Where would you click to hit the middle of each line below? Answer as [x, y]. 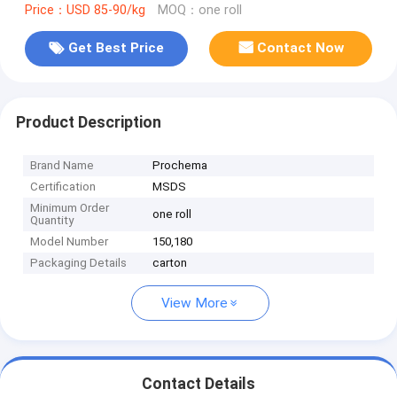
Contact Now [301, 48]
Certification [63, 187]
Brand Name [62, 166]
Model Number [70, 242]
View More [195, 304]
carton [170, 263]
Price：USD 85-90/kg [85, 10]
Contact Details [198, 384]
